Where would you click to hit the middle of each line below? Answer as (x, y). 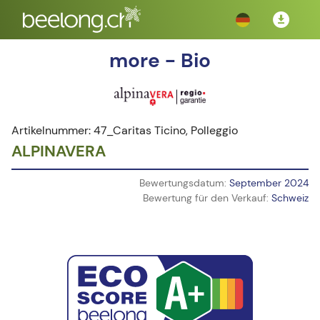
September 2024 (269, 183)
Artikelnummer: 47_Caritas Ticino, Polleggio (125, 130)
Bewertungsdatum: (184, 183)
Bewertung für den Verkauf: (207, 198)
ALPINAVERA (59, 151)
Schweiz (290, 198)
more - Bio (160, 60)
